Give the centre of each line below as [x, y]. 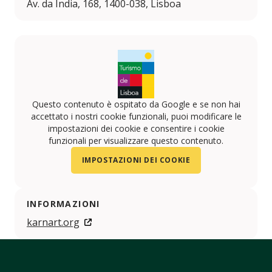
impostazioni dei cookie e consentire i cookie [136, 129]
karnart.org [53, 223]
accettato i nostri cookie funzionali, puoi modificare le [136, 117]
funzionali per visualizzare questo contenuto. [136, 141]
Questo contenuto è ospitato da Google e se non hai [136, 104]
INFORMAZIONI [63, 204]
